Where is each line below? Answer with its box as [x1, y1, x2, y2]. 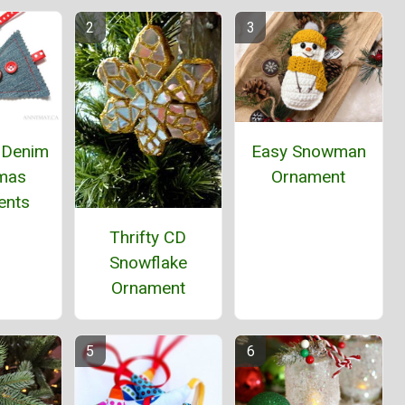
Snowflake [108, 252, 187, 274]
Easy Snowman [250, 141, 366, 163]
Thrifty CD [109, 227, 187, 249]
